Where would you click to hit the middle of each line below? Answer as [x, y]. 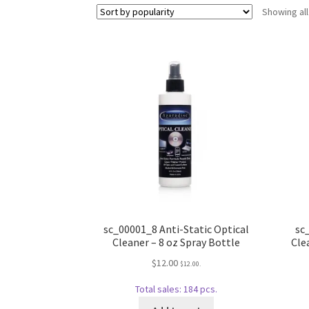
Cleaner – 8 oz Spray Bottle [177, 242]
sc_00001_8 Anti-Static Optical [177, 229]
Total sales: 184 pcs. [177, 289]
